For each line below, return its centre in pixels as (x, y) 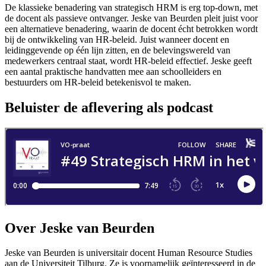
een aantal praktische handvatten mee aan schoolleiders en (113, 71)
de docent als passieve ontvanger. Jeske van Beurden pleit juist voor (131, 18)
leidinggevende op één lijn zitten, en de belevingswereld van (118, 50)
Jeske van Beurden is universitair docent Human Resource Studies (129, 253)
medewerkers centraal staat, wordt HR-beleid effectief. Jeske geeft (128, 61)
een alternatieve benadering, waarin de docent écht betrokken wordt (131, 28)
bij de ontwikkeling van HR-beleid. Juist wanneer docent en (117, 39)
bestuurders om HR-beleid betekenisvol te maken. (98, 82)
